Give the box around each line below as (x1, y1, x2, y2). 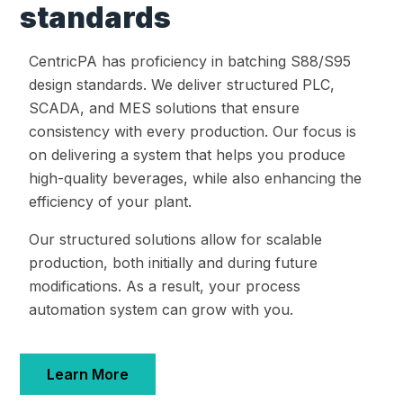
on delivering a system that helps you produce (29, 146, 345, 165)
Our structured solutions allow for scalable (29, 230, 322, 249)
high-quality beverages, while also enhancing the (29, 169, 362, 188)
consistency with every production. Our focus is (29, 122, 356, 141)
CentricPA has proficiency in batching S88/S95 (29, 52, 351, 71)
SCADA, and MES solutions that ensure (29, 99, 300, 118)
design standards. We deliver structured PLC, (29, 76, 335, 94)
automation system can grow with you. (29, 300, 293, 319)
